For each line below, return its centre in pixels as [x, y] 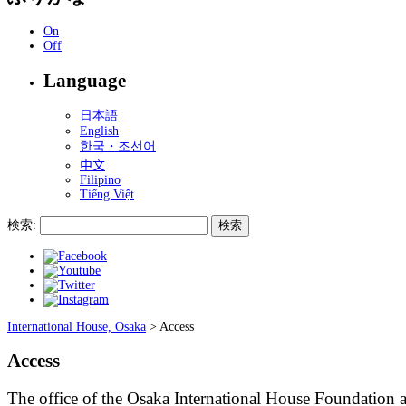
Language [85, 80]
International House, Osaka [77, 326]
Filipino [100, 179]
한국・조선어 [118, 146]
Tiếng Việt [107, 194]
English [99, 130]
